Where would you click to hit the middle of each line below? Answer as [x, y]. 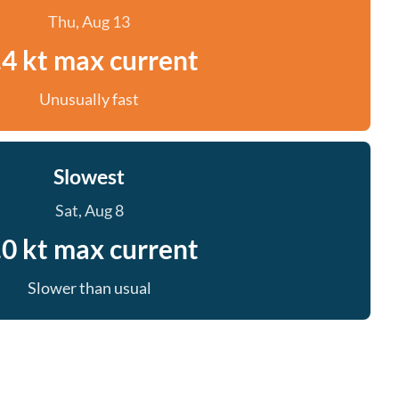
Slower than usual [89, 288]
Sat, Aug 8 [89, 210]
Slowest [89, 176]
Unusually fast [89, 99]
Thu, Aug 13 [89, 21]
